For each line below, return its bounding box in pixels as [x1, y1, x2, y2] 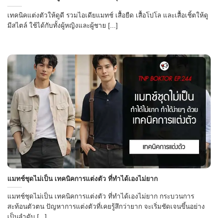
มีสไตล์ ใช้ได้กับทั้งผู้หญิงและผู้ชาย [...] [7, 21, 118, 29]
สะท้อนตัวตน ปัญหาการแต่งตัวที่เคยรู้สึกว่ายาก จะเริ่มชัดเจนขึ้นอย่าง [7, 203, 205, 211]
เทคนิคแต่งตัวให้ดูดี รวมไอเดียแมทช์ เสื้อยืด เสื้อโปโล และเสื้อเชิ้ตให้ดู [7, 11, 208, 19]
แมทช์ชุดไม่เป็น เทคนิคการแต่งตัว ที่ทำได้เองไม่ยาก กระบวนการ [7, 193, 194, 200]
